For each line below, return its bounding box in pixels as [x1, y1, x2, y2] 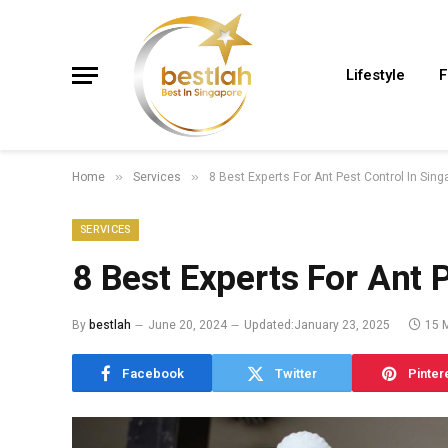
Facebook [121, 363, 184, 383]
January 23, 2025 [294, 316, 390, 334]
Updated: [244, 316, 294, 334]
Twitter [275, 363, 317, 383]
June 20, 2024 [148, 316, 227, 334]
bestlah [89, 316, 131, 334]
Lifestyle [346, 64, 405, 86]
